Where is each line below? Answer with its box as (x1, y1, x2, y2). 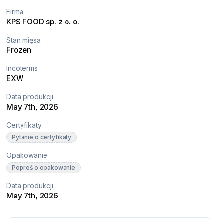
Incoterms (6, 64, 38, 72)
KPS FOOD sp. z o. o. (6, 17, 80, 26)
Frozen (6, 45, 32, 55)
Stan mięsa (6, 35, 41, 44)
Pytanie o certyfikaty (12, 133, 72, 141)
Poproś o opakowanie (12, 163, 76, 171)
